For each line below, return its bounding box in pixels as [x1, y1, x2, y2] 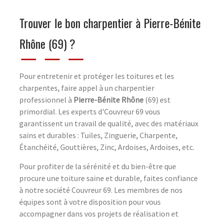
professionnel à [19, 94, 74, 105]
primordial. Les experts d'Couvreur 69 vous [19, 106, 160, 116]
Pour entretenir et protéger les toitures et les [19, 71, 174, 81]
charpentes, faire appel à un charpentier [19, 82, 154, 93]
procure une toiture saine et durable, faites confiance [19, 173, 198, 183]
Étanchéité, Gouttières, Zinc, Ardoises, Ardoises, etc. [19, 142, 194, 152]
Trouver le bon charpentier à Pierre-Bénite [19, 13, 201, 32]
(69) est [144, 94, 171, 105]
